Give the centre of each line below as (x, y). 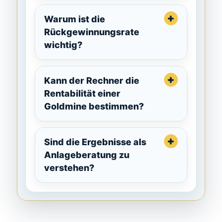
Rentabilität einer (83, 94)
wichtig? (63, 45)
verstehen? (69, 168)
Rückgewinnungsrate (92, 32)
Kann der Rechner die (92, 81)
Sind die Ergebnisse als (95, 142)
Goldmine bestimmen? (94, 107)
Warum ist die (75, 19)
